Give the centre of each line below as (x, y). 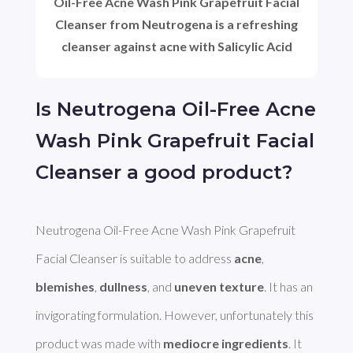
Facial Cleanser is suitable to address (134, 258)
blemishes (65, 287)
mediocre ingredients (225, 344)
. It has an (288, 287)
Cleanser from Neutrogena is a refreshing (176, 24)
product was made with (99, 344)
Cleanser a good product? (163, 172)
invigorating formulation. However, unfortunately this (174, 315)
